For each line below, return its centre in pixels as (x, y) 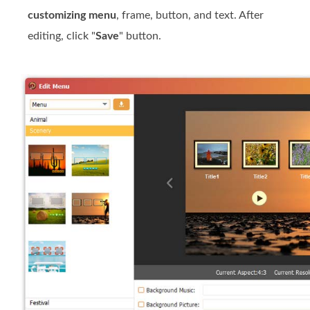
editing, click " (62, 36)
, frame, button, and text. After (190, 15)
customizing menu (72, 15)
